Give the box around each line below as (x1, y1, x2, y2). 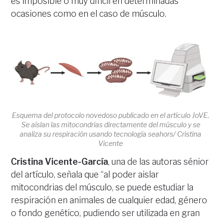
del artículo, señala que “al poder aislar (11, 169, 159, 180)
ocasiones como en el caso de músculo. (11, 8, 167, 19)
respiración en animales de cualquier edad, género (11, 194, 208, 205)
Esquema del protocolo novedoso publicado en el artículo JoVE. (12, 110, 209, 119)
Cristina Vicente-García (11, 156, 109, 167)
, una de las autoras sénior (108, 156, 209, 167)
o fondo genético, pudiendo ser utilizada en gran (11, 207, 200, 218)
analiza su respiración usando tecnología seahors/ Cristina (20, 129, 201, 138)
